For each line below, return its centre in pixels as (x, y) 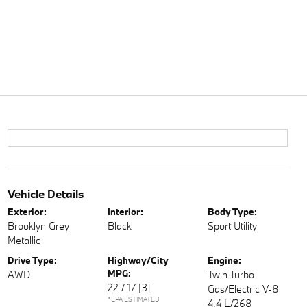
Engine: (225, 260)
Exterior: (27, 212)
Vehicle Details (45, 194)
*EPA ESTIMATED (133, 299)
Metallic (24, 240)
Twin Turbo (231, 274)
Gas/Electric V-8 (244, 289)
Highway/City (138, 260)
